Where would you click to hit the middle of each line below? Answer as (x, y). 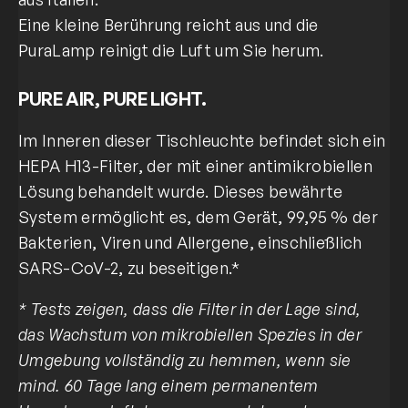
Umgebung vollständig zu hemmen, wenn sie (185, 360)
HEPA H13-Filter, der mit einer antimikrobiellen (196, 165)
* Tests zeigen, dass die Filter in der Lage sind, (190, 309)
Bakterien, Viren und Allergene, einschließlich (190, 242)
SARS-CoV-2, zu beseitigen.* (129, 267)
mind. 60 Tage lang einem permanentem (168, 386)
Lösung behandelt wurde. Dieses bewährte (181, 191)
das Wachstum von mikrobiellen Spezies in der (190, 335)
